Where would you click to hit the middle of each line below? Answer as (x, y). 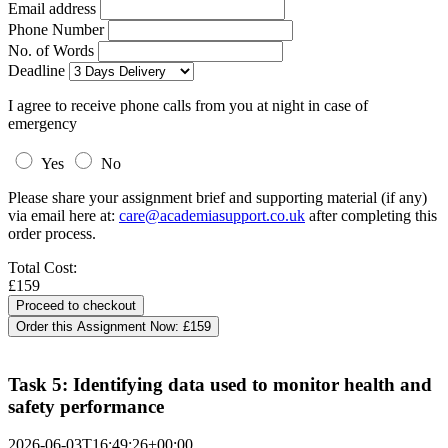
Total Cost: (42, 267)
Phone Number (58, 29)
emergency (42, 123)
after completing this (371, 215)
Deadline (36, 70)
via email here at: (63, 215)
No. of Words (53, 50)
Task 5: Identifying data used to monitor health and (220, 384)
